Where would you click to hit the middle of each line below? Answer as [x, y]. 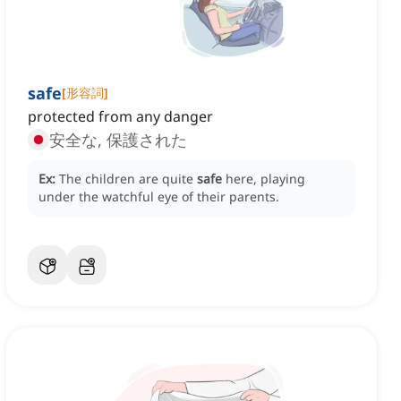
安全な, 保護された [118, 140]
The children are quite [128, 179]
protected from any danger [120, 117]
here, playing [265, 179]
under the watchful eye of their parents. [159, 197]
